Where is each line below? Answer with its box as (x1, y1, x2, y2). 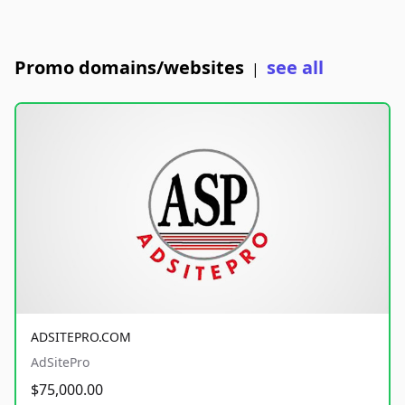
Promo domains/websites (14, 55, 244, 80)
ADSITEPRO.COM (31, 327, 131, 345)
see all (267, 55, 324, 80)
